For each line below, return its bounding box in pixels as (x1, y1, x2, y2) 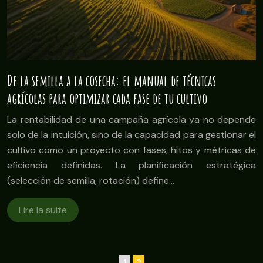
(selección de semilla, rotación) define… (7, 174, 174, 187)
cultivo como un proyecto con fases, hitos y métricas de (7, 144, 256, 157)
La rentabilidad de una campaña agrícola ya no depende (7, 113, 256, 126)
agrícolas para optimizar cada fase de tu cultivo (7, 89, 207, 108)
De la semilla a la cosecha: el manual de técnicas (7, 72, 216, 90)
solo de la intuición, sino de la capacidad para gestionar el (7, 129, 256, 141)
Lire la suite (19, 204, 67, 217)
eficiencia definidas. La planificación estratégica (7, 159, 256, 172)
